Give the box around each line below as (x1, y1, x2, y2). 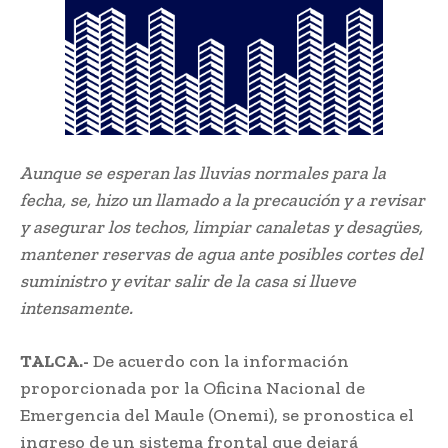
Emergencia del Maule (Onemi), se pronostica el (20, 404, 414, 427)
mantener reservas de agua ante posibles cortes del (20, 243, 423, 266)
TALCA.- (20, 350, 89, 373)
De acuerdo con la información (89, 350, 349, 373)
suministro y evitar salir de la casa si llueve (20, 270, 356, 293)
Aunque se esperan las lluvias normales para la (20, 162, 386, 185)
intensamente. (20, 297, 133, 320)
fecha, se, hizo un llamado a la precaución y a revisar (20, 189, 425, 212)
